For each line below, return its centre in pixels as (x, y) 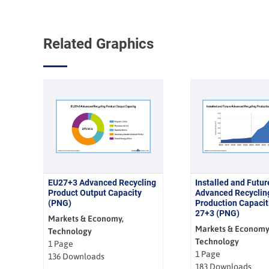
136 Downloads (76, 256)
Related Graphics (98, 44)
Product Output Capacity (95, 192)
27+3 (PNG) (217, 213)
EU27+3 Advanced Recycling (102, 182)
